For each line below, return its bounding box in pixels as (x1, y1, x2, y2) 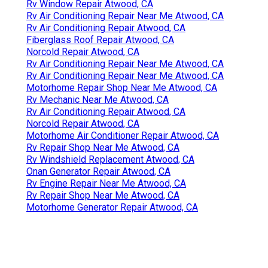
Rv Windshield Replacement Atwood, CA (26, 153, 194, 165)
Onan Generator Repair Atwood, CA (26, 165, 170, 177)
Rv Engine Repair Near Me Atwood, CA (26, 177, 186, 189)
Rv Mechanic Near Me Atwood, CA (26, 93, 169, 105)
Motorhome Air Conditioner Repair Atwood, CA (26, 129, 219, 141)
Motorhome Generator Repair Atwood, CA (26, 201, 198, 213)
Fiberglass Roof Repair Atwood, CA (26, 33, 174, 45)
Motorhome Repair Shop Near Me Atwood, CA (26, 81, 217, 93)
